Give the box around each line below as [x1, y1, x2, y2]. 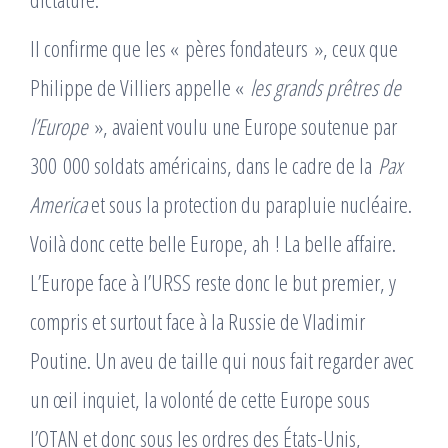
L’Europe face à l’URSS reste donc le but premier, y [30, 267, 396, 297]
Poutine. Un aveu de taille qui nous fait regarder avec [30, 345, 414, 375]
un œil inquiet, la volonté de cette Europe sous [30, 384, 370, 414]
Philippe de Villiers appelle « [30, 72, 250, 102]
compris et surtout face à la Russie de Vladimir [30, 306, 365, 336]
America [30, 189, 87, 219]
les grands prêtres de [250, 72, 401, 102]
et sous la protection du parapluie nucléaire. [87, 189, 412, 219]
